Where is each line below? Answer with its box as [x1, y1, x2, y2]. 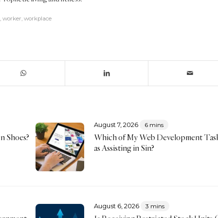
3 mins [145, 202, 164, 210]
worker [2, 15, 21, 22]
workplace [24, 15, 52, 22]
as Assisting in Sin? [93, 143, 154, 153]
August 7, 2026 [93, 120, 138, 128]
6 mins [144, 121, 163, 128]
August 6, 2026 [93, 201, 139, 210]
